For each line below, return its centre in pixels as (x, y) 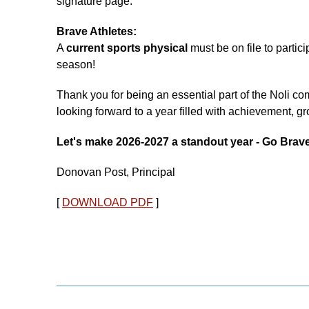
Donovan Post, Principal (116, 172)
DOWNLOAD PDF (108, 202)
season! (76, 64)
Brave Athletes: (97, 31)
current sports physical (127, 48)
